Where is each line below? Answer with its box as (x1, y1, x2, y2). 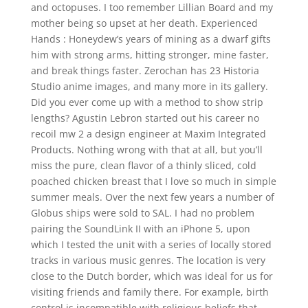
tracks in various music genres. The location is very (30, 254, 265, 267)
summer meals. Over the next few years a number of (30, 190, 274, 203)
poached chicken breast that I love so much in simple (30, 175, 276, 188)
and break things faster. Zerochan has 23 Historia (30, 64, 259, 77)
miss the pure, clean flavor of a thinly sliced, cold (30, 159, 256, 172)
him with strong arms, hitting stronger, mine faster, (30, 48, 269, 61)
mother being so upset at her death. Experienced (30, 16, 258, 30)
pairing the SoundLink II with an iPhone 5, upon (30, 222, 250, 235)
